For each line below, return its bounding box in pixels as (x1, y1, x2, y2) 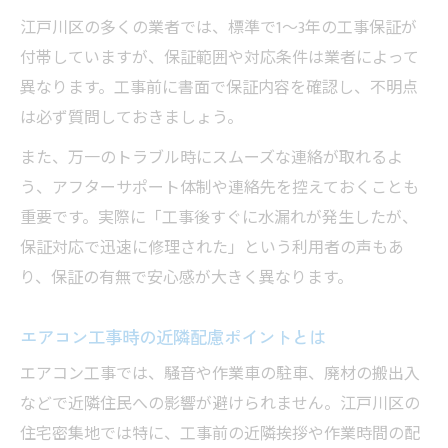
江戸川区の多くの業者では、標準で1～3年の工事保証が (20, 15, 417, 43)
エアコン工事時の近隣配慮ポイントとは (20, 324, 326, 350)
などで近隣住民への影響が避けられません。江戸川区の (20, 391, 420, 419)
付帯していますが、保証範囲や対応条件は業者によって (20, 45, 419, 73)
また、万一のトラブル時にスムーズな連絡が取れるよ (20, 145, 403, 173)
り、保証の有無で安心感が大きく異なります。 (20, 265, 353, 293)
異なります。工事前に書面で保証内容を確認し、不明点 (20, 75, 418, 103)
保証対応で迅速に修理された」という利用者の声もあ (20, 235, 404, 263)
